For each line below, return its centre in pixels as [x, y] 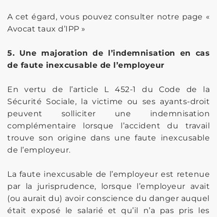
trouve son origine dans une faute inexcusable [108, 138]
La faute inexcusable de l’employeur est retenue [108, 174]
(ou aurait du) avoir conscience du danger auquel [108, 198]
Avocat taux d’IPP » [46, 29]
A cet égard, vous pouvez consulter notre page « [108, 16]
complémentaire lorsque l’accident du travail [108, 125]
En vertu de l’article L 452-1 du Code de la [108, 89]
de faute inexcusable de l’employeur [86, 65]
